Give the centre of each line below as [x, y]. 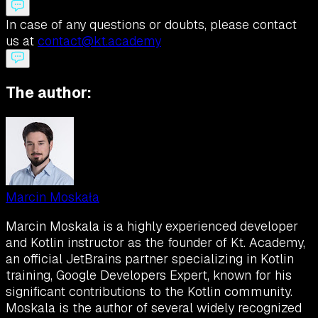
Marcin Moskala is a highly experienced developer [152, 226]
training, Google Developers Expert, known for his [149, 275]
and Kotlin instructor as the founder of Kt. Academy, [155, 242]
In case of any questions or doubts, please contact [151, 24]
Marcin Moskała [53, 197]
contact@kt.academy [99, 40]
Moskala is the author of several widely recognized [154, 307]
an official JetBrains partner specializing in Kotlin [150, 258]
